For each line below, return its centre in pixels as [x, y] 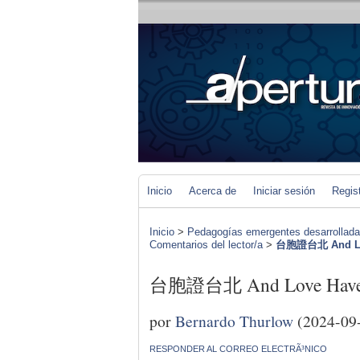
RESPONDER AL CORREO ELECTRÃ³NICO [238, 348]
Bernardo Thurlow [234, 320]
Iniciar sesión [284, 191]
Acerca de [213, 191]
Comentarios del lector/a [206, 245]
